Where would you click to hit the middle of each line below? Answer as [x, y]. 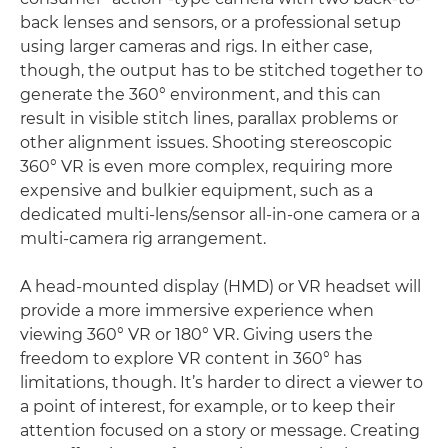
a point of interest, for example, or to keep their [207, 406]
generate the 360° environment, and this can [200, 94]
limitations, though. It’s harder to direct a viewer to [221, 382]
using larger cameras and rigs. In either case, [196, 46]
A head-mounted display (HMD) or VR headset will [220, 286]
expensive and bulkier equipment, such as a [196, 190]
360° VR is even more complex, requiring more [206, 166]
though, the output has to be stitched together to [221, 70]
